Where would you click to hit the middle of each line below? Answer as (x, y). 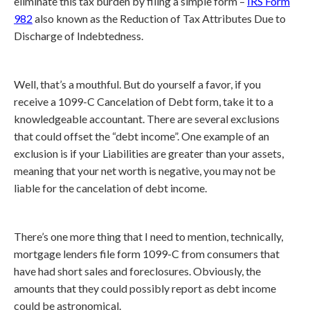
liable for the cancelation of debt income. (110, 188)
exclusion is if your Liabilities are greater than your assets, (149, 153)
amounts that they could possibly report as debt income (145, 288)
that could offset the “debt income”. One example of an (142, 136)
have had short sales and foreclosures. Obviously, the (137, 271)
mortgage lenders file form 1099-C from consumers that (147, 254)
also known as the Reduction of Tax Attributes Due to (159, 18)
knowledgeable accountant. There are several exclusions (147, 119)
